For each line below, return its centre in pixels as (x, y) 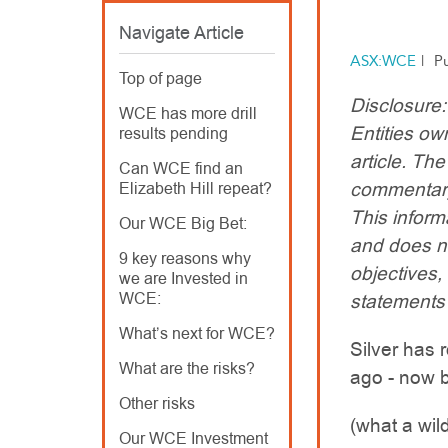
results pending (173, 133)
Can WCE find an (181, 168)
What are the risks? (187, 368)
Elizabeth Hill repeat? (195, 188)
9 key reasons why (185, 258)
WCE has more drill (188, 113)
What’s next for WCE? (197, 333)
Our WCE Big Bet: (183, 223)
